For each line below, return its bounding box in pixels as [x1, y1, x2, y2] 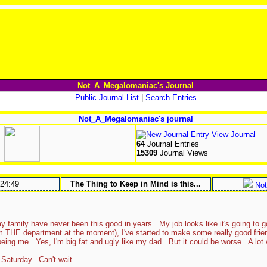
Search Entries [145, 93, 197, 102]
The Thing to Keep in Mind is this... [70, 179, 201, 188]
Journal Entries [144, 139, 199, 148]
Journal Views [157, 148, 208, 157]
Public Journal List [74, 93, 139, 102]
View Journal [209, 130, 256, 139]
